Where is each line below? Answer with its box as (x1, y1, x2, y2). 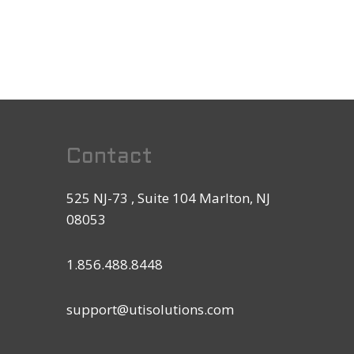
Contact (66, 148, 153, 168)
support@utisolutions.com (66, 300, 235, 319)
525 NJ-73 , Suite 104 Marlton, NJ (66, 189, 271, 208)
